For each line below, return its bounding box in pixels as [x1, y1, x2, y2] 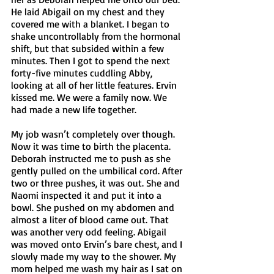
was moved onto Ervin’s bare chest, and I [11, 237, 185, 250]
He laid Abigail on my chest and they [11, 5, 167, 18]
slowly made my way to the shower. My [11, 250, 179, 262]
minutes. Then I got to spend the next [11, 54, 172, 67]
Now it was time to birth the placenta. [11, 139, 173, 152]
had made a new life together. [11, 103, 139, 116]
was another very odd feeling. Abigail [11, 225, 169, 238]
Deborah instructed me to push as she [11, 152, 173, 165]
